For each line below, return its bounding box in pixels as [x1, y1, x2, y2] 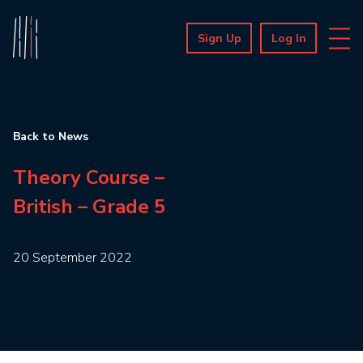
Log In [271, 31, 306, 46]
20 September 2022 [13, 249, 132, 267]
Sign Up [198, 31, 241, 46]
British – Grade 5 [13, 194, 165, 220]
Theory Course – [13, 164, 164, 190]
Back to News [13, 129, 88, 144]
